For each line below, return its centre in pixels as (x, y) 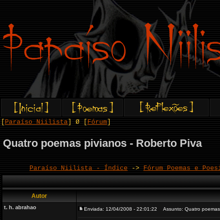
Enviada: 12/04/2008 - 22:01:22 (121, 209)
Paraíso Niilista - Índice (79, 168)
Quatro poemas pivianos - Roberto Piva (102, 143)
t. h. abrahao (20, 207)
